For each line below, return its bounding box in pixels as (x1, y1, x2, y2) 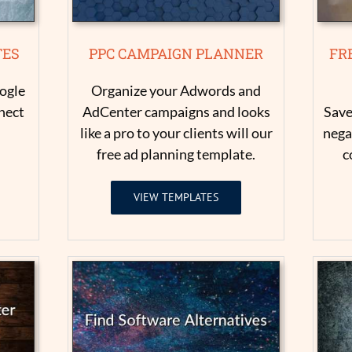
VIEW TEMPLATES (134, 190, 218, 205)
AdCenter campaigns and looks (82, 103, 270, 121)
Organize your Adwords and (91, 82, 261, 100)
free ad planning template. (97, 145, 255, 163)
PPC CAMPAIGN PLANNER (89, 44, 263, 64)
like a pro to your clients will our (79, 124, 273, 142)
